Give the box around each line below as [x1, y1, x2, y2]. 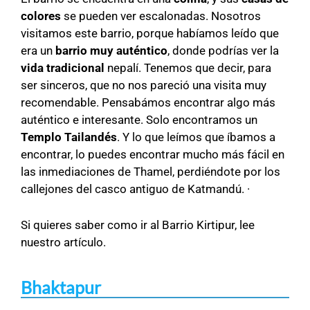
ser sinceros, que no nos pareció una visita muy [21, 78, 269, 93]
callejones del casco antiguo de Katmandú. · [21, 182, 250, 197]
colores [21, 9, 61, 24]
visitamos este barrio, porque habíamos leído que [21, 26, 279, 41]
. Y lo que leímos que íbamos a [117, 130, 275, 145]
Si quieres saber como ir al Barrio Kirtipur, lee [21, 218, 255, 232]
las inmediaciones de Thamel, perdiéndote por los [21, 165, 280, 179]
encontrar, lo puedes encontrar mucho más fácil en [21, 147, 284, 162]
